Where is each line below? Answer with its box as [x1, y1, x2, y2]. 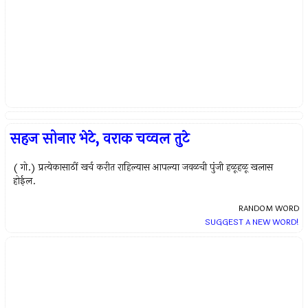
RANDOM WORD [238, 202, 299, 214]
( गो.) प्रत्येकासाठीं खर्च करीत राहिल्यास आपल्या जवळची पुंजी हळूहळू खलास [13, 160, 274, 175]
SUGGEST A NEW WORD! [204, 216, 299, 228]
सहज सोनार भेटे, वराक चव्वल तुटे [10, 127, 190, 151]
